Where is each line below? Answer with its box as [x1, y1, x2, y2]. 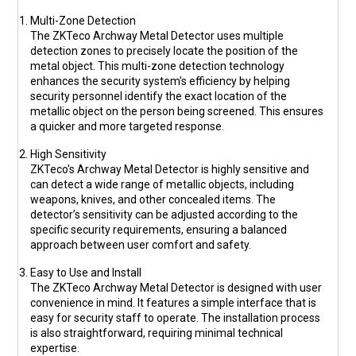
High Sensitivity [30, 147, 107, 161]
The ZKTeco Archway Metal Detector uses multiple [30, 29, 284, 42]
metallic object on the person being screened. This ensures [30, 104, 324, 118]
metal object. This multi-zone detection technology [30, 59, 285, 72]
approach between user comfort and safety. [30, 238, 252, 251]
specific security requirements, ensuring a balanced [30, 222, 288, 236]
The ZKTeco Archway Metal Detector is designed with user [30, 281, 323, 294]
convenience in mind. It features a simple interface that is [30, 296, 317, 309]
